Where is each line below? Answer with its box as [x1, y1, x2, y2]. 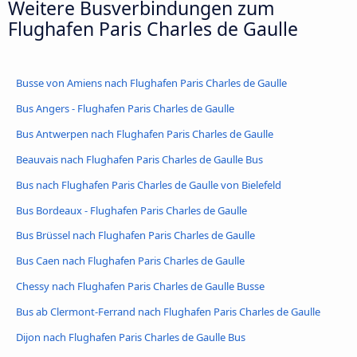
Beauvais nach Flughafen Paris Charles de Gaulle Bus [16, 151, 263, 167]
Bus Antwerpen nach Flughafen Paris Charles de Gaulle [16, 126, 273, 141]
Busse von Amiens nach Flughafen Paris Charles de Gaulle [16, 75, 287, 90]
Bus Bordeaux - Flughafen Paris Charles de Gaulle [16, 202, 247, 218]
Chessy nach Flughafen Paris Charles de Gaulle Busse [16, 279, 265, 294]
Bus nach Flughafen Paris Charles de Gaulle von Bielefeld [16, 177, 281, 192]
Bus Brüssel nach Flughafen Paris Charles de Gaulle [16, 228, 255, 243]
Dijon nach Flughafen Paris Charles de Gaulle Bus [16, 330, 245, 345]
